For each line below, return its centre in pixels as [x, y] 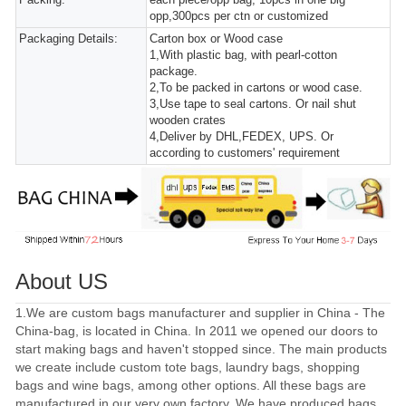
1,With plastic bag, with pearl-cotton [244, 54]
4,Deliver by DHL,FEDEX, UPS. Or [242, 136]
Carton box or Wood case [217, 38]
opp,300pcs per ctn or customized [239, 15]
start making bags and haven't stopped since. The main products [201, 348]
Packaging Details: [68, 38]
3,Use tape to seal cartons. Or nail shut [253, 103]
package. [174, 71]
